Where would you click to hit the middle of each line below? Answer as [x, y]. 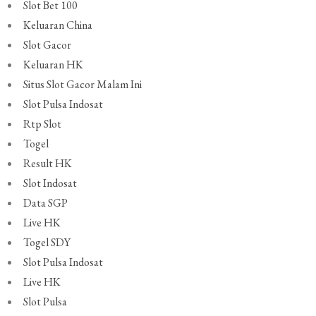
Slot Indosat [50, 183]
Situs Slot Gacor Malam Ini [83, 85]
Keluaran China [58, 25]
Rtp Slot [43, 124]
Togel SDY [47, 243]
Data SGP [46, 203]
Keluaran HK [54, 65]
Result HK [48, 164]
